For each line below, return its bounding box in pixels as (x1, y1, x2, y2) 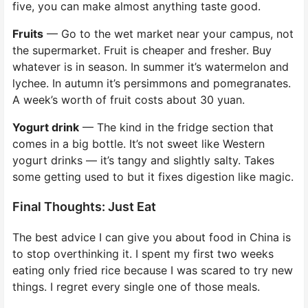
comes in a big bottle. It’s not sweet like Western (12, 136, 265, 151)
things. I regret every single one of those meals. (12, 279, 260, 294)
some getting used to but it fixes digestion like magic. (12, 169, 294, 184)
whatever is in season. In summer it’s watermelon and (12, 59, 289, 74)
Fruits (12, 26, 43, 41)
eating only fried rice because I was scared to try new (12, 263, 293, 277)
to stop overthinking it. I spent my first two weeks (12, 246, 274, 261)
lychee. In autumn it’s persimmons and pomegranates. (12, 76, 291, 90)
